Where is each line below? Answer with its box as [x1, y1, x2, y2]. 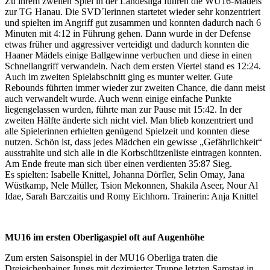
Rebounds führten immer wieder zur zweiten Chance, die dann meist [5, 82, 265, 93]
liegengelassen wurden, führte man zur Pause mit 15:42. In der [5, 104, 242, 115]
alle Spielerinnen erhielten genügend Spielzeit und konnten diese [5, 125, 250, 136]
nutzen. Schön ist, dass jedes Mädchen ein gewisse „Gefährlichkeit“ [5, 136, 262, 147]
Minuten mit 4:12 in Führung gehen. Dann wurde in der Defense [5, 28, 251, 39]
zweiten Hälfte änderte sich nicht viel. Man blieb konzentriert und [5, 115, 253, 125]
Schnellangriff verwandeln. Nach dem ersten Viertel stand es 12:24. [5, 60, 261, 71]
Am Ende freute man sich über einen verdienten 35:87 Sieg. [5, 158, 232, 169]
